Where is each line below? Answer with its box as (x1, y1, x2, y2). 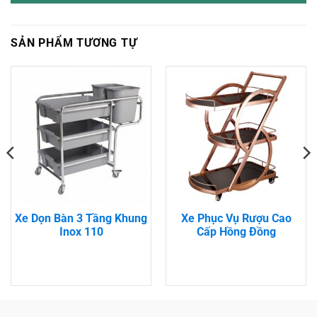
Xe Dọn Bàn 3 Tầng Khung (15, 211, 147, 225)
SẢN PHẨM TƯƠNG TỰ (11, 35, 137, 50)
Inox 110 (59, 224, 103, 238)
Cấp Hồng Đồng (196, 224, 276, 238)
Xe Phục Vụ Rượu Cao (180, 211, 292, 225)
